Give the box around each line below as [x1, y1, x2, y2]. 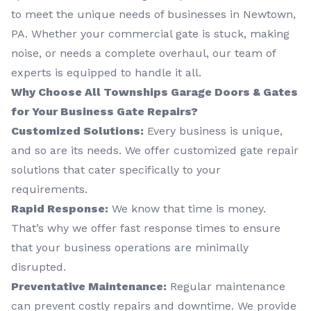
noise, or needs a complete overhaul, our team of [11, 46, 276, 60]
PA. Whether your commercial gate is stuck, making [11, 26, 289, 40]
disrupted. [11, 260, 66, 274]
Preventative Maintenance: [11, 279, 167, 293]
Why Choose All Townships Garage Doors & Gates [11, 85, 298, 99]
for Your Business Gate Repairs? [11, 104, 198, 118]
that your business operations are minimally [11, 240, 249, 254]
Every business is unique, [144, 124, 283, 137]
